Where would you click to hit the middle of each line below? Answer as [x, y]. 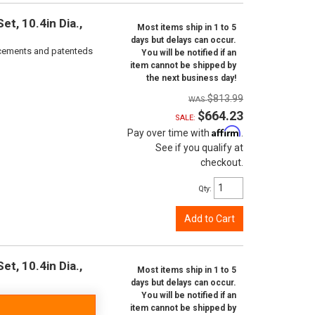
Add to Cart [210, 219]
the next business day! [191, 78]
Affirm [226, 131]
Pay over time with [169, 133]
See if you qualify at [199, 148]
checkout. [222, 162]
